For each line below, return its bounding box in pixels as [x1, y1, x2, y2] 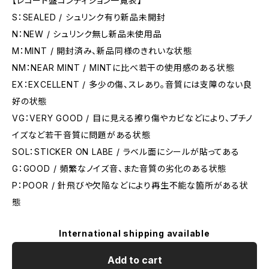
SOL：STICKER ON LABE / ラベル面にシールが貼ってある [12, 147, 240, 157]
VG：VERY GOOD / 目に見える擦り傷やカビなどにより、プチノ [12, 113, 253, 123]
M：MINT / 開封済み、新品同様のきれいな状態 [12, 46, 192, 56]
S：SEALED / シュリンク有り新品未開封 [12, 12, 166, 22]
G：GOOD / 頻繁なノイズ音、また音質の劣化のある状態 [12, 163, 227, 174]
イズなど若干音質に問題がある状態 [12, 130, 151, 140]
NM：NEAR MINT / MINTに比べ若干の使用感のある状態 [12, 62, 235, 73]
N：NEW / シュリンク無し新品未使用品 [12, 29, 162, 39]
